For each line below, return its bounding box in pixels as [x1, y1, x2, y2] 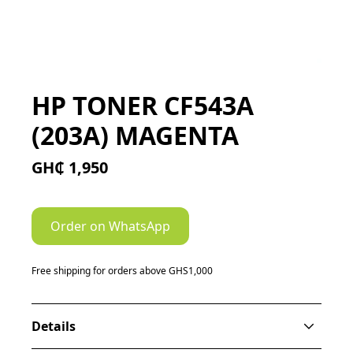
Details [32, 318, 76, 336]
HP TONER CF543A [32, 88, 255, 123]
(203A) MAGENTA [32, 118, 240, 153]
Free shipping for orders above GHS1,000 [32, 264, 214, 278]
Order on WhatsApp [50, 217, 171, 236]
